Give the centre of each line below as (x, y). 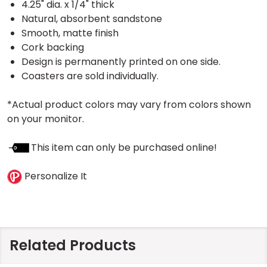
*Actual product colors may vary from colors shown (129, 104)
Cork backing (53, 47)
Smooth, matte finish (70, 33)
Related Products (73, 245)
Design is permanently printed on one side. (121, 61)
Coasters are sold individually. (90, 76)
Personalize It (55, 176)
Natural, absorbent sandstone (92, 18)
